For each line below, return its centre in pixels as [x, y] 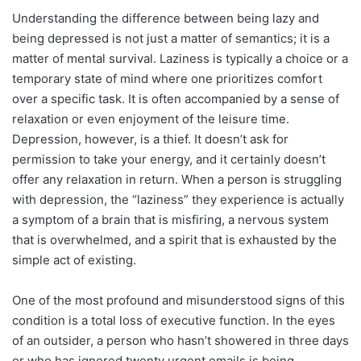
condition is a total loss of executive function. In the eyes [174, 320]
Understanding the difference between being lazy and [166, 18]
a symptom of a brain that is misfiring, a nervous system [170, 219]
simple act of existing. [74, 259]
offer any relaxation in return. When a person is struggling [177, 179]
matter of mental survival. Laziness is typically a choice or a [180, 58]
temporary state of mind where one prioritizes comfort [167, 78]
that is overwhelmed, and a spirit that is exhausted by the [174, 239]
